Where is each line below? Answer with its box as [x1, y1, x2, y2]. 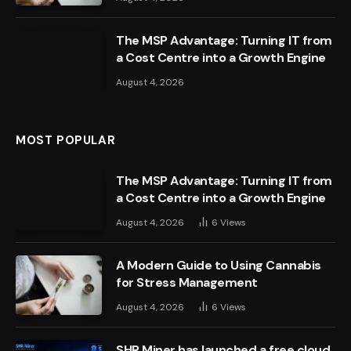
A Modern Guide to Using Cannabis [116, 257, 321, 274]
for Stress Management [116, 274, 258, 291]
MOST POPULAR [16, 132, 116, 149]
